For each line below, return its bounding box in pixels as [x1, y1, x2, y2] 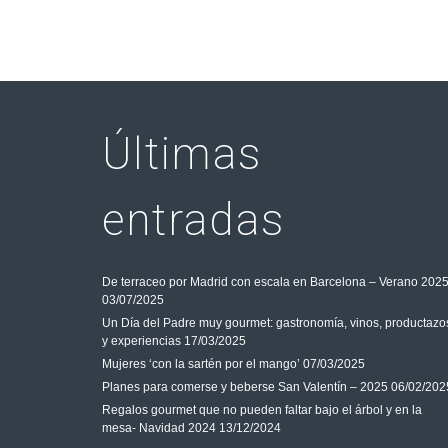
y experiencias [102, 334, 181, 348]
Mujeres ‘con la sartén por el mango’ [102, 357, 300, 371]
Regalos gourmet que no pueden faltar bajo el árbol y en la [102, 403, 422, 417]
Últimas [102, 128, 262, 180]
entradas [102, 194, 285, 246]
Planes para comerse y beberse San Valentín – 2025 [102, 380, 388, 394]
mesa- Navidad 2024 [102, 421, 216, 435]
